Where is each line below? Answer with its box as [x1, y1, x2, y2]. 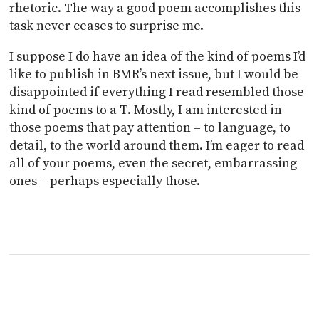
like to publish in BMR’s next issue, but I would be [9, 66, 299, 83]
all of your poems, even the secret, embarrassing [9, 155, 298, 172]
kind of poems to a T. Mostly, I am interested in [9, 102, 283, 118]
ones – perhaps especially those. [9, 173, 201, 189]
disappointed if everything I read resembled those [9, 84, 305, 100]
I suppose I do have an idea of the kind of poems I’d [9, 48, 306, 65]
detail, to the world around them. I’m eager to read [9, 137, 305, 154]
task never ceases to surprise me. [9, 18, 204, 34]
